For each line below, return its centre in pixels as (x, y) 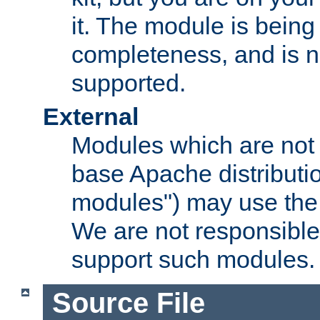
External (91, 117)
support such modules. (193, 260)
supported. (129, 83)
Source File (128, 302)
